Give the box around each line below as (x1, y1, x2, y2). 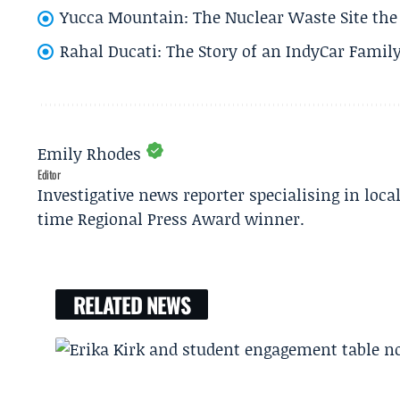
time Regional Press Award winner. (37, 207, 304, 231)
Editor (37, 165, 61, 184)
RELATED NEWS (73, 288, 190, 321)
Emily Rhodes (37, 142, 141, 166)
